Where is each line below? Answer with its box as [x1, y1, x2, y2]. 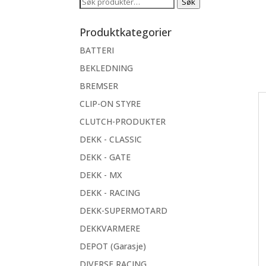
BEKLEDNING [80, 62, 134, 74]
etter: [79, 9, 101, 20]
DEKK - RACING [80, 187, 141, 198]
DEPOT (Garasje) [80, 240, 147, 252]
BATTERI [80, 45, 115, 56]
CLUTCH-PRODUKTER [80, 116, 166, 127]
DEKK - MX [80, 169, 122, 180]
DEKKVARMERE [80, 223, 141, 234]
